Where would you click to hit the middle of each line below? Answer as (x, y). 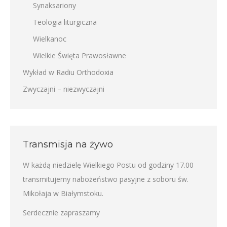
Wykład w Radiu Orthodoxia (68, 72)
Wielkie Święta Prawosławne (80, 56)
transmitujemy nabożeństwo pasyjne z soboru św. (106, 179)
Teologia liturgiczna (65, 22)
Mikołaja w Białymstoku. (63, 194)
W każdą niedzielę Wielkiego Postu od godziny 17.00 (108, 165)
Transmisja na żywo (68, 145)
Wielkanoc (50, 39)
